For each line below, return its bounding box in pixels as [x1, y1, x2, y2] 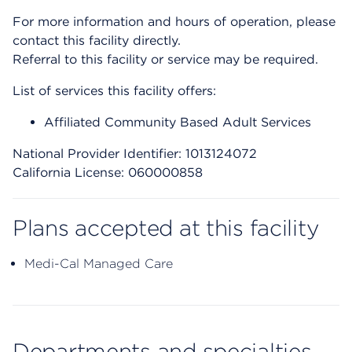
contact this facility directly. [13, 33, 181, 49]
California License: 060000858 [13, 165, 203, 181]
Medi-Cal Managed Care [24, 256, 173, 272]
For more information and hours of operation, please [13, 14, 335, 30]
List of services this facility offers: [13, 83, 216, 99]
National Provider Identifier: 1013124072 [13, 146, 257, 162]
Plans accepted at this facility [13, 214, 319, 242]
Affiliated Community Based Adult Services [44, 115, 311, 130]
